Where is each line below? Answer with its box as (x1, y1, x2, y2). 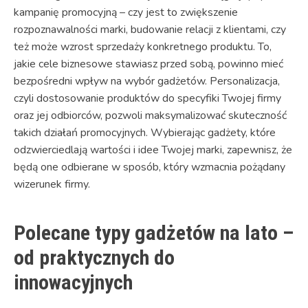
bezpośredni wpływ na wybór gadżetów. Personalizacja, (14, 73, 280, 89)
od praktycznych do (14, 245, 175, 269)
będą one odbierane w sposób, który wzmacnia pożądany (14, 159, 285, 175)
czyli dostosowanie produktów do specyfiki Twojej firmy (14, 90, 281, 106)
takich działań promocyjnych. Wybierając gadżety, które (14, 124, 276, 140)
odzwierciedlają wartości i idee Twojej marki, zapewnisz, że (14, 142, 292, 157)
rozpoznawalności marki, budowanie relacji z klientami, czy (14, 21, 286, 37)
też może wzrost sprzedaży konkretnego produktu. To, (14, 38, 272, 54)
